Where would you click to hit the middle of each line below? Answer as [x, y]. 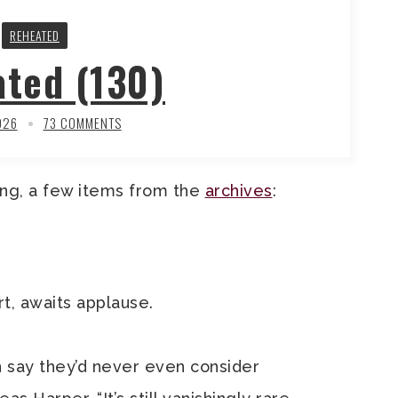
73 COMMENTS [82, 123]
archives [239, 191]
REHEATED [35, 35]
